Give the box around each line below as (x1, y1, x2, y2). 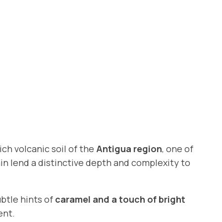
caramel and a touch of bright (55, 193, 185, 205)
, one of (162, 142, 193, 155)
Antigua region (96, 142, 162, 155)
